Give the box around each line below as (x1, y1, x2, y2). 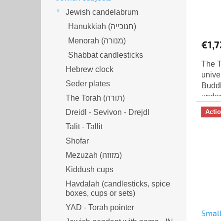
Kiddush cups (66, 165, 113, 174)
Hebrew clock (66, 65, 113, 74)
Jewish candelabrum (66, 7, 138, 16)
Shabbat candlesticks (68, 50, 143, 59)
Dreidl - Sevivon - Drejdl (66, 108, 149, 116)
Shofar (66, 136, 89, 145)
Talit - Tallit (66, 122, 103, 131)
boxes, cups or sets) (66, 188, 135, 197)
